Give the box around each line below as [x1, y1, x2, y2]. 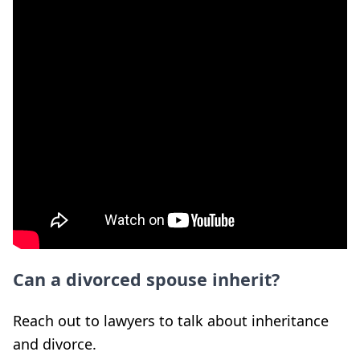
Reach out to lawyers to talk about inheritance [13, 310, 329, 330]
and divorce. [13, 333, 96, 354]
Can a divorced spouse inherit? [13, 267, 280, 291]
